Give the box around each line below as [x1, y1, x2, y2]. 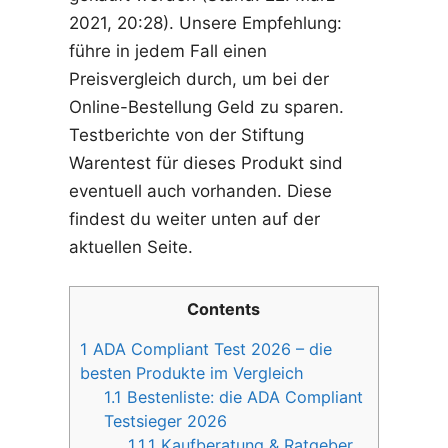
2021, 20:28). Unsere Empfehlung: [68, 12, 342, 33]
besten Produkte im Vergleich [79, 363, 304, 384]
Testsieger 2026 [104, 411, 228, 432]
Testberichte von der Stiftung [68, 124, 304, 145]
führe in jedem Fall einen [68, 40, 267, 61]
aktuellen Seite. [68, 236, 193, 257]
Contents [187, 299, 261, 320]
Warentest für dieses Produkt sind [68, 152, 343, 173]
